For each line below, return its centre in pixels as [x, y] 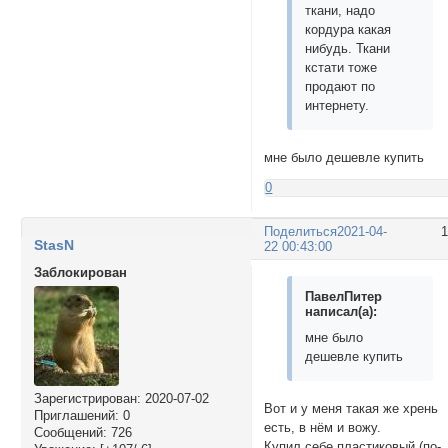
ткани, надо [340, 10]
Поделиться [301, 231]
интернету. [337, 105]
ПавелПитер [344, 296]
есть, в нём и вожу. [323, 427]
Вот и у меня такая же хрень [351, 408]
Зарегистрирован [85, 399]
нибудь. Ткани [348, 48]
